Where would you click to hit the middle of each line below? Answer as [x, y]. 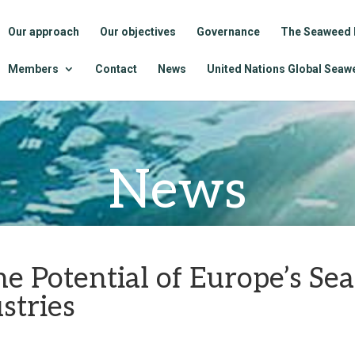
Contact [116, 69]
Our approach [44, 32]
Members [33, 69]
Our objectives [138, 32]
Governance [228, 32]
